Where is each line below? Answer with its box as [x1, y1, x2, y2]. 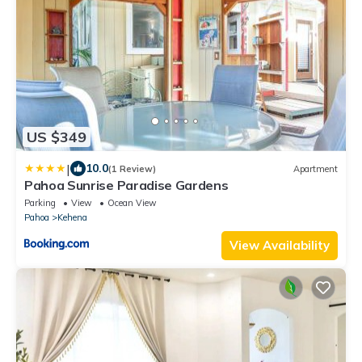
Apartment [293, 162, 338, 175]
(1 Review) [108, 162, 156, 175]
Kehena [57, 212, 87, 224]
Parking [24, 197, 56, 209]
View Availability [229, 238, 330, 254]
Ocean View [107, 197, 157, 209]
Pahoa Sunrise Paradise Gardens [24, 177, 229, 194]
